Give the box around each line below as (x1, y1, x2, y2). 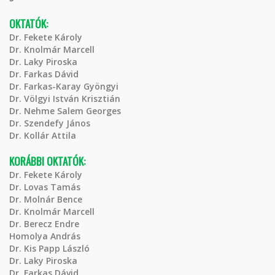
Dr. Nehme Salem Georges (9, 105, 121, 117)
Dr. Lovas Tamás (9, 181, 80, 193)
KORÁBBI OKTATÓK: (9, 153, 88, 169)
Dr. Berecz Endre (9, 218, 79, 230)
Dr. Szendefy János (9, 117, 90, 129)
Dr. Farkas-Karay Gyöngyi (9, 80, 118, 92)
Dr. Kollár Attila (9, 130, 76, 141)
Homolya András (9, 230, 80, 242)
